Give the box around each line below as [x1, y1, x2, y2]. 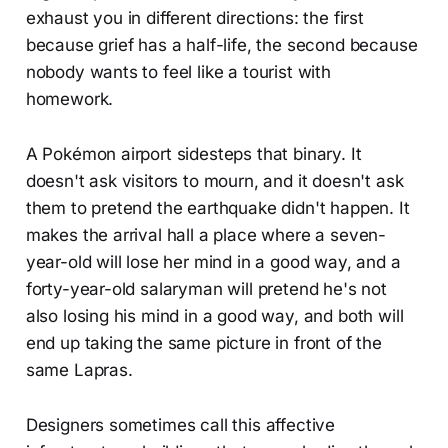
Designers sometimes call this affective [25, 414, 336, 435]
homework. [25, 88, 114, 109]
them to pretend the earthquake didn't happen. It [25, 197, 410, 218]
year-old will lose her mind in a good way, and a [25, 251, 401, 272]
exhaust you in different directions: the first [25, 7, 364, 28]
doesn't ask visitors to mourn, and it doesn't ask [25, 170, 404, 191]
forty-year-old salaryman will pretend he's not [25, 278, 387, 299]
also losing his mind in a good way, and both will [25, 305, 404, 326]
